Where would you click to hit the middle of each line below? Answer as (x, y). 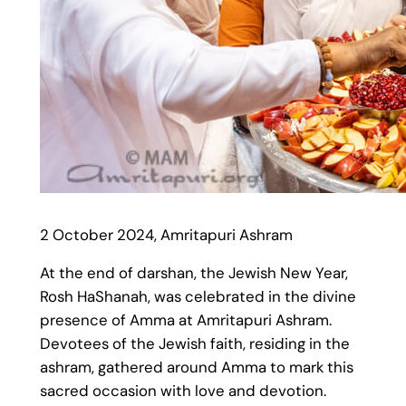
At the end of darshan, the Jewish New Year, (193, 273)
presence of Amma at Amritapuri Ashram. (185, 320)
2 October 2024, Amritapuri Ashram (166, 234)
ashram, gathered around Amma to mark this (196, 367)
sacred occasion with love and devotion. (183, 391)
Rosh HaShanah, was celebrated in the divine (198, 297)
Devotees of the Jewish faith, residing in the (194, 344)
